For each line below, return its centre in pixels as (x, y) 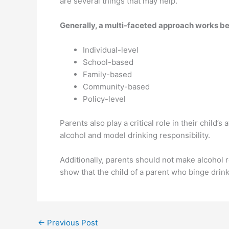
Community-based (116, 87)
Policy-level (104, 99)
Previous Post (71, 222)
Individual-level (111, 50)
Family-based (107, 75)
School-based (108, 62)
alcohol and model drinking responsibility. (135, 135)
